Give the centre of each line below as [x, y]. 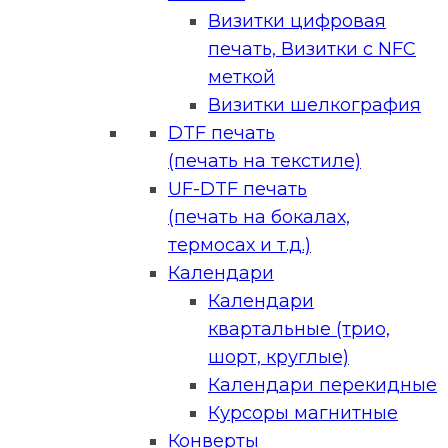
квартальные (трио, [299, 329]
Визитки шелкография [314, 105]
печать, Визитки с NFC [312, 49]
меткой [241, 77]
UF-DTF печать [237, 189]
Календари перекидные [322, 385]
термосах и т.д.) [239, 245]
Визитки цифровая [297, 21]
